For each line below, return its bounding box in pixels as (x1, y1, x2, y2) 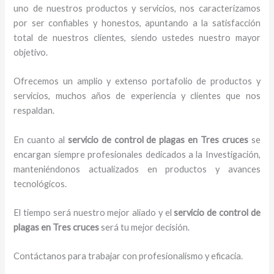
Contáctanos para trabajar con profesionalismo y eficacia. (13, 251, 243, 262)
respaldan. (13, 105, 55, 116)
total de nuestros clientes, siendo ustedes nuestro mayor (13, 32, 261, 43)
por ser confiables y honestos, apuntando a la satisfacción (13, 18, 261, 29)
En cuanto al (13, 134, 68, 145)
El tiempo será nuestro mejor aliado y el (13, 207, 174, 218)
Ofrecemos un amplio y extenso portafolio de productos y (13, 76, 261, 87)
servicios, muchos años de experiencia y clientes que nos (13, 91, 261, 102)
